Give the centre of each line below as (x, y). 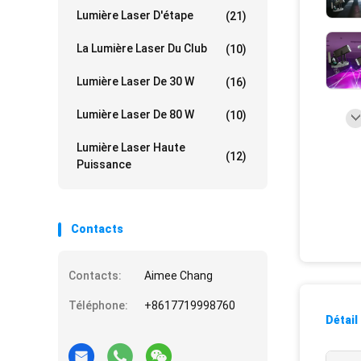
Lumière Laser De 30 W (135, 81)
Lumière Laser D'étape (135, 15)
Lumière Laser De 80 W (135, 114)
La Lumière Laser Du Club (142, 48)
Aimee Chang (178, 276)
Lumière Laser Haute (131, 147)
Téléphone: (98, 305)
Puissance (104, 164)
